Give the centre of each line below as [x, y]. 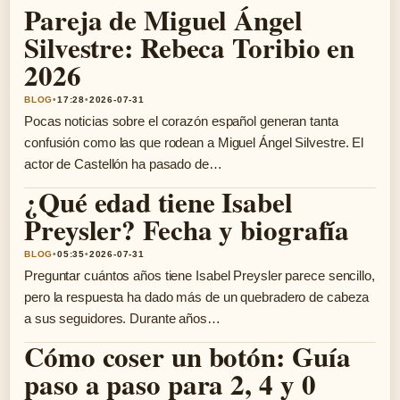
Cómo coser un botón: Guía [187, 356]
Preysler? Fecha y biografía [187, 229]
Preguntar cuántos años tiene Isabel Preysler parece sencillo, [200, 275]
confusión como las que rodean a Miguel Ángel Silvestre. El [194, 142]
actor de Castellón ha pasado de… [123, 164]
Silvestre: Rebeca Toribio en [190, 47]
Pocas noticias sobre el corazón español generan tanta [181, 121]
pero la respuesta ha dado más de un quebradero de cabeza [197, 297]
